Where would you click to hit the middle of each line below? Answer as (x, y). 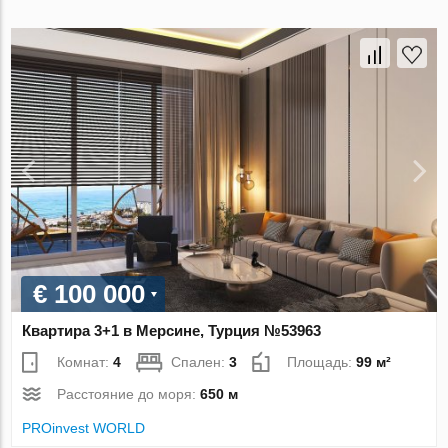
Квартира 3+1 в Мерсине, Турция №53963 (172, 331)
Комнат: (85, 362)
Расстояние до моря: (129, 394)
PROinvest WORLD (84, 428)
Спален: (200, 362)
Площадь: (322, 362)
